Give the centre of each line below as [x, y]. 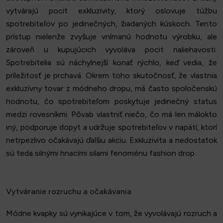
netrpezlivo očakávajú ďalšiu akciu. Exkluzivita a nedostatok [111, 140]
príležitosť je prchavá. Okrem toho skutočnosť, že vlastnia [111, 76]
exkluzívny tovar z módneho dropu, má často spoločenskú [111, 89]
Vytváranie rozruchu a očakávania [69, 192]
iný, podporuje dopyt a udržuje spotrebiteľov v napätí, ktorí [111, 127]
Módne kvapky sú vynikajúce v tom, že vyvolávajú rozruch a [111, 214]
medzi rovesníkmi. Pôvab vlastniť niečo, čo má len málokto [111, 114]
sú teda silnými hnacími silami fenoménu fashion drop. [101, 153]
